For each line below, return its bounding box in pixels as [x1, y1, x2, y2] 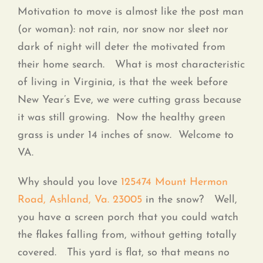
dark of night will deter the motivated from [18, 42, 225, 53]
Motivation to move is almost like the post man [18, 6, 244, 18]
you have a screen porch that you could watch [18, 212, 238, 224]
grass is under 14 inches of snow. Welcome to [18, 130, 234, 141]
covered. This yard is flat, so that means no [18, 247, 230, 259]
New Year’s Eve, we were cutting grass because [18, 95, 241, 106]
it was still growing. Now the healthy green [18, 112, 225, 124]
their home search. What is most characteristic [18, 59, 245, 71]
